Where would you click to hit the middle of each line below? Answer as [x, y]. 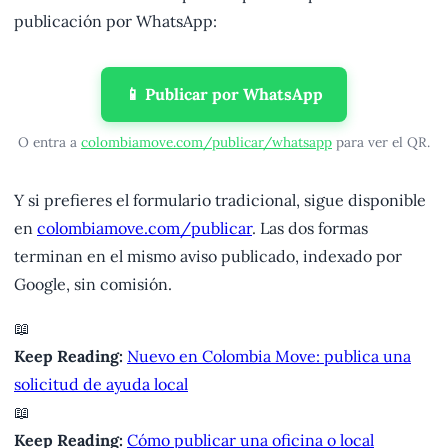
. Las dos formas [310, 228]
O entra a [49, 142]
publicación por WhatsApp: [115, 20]
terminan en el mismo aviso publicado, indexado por [208, 256]
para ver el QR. [381, 142]
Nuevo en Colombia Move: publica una [269, 356]
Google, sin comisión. [93, 284]
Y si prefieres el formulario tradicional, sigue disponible [220, 200]
